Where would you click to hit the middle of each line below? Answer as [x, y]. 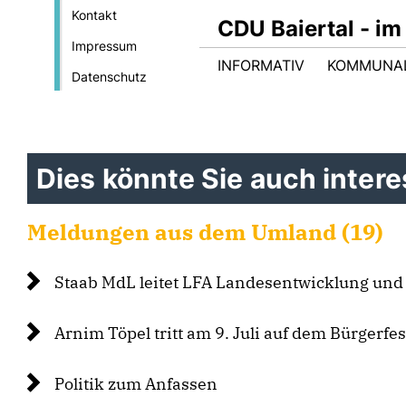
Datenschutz [109, 77]
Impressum [104, 46]
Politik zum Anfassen [136, 384]
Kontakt [94, 15]
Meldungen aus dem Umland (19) [205, 232]
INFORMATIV [261, 65]
